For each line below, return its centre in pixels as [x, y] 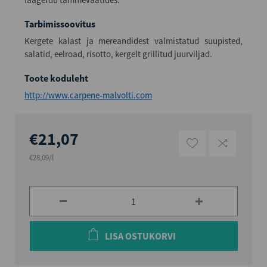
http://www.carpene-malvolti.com [88, 95]
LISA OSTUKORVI [140, 236]
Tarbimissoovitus [60, 24]
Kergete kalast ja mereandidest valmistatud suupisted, [133, 41]
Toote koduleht [56, 78]
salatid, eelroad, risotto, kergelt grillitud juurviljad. [118, 54]
